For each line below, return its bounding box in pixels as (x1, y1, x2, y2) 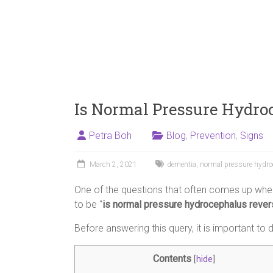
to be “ (74, 199, 102, 210)
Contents (153, 253, 191, 264)
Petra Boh (89, 130, 132, 141)
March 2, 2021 (90, 160, 137, 169)
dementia (167, 160, 196, 169)
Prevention (190, 130, 236, 141)
